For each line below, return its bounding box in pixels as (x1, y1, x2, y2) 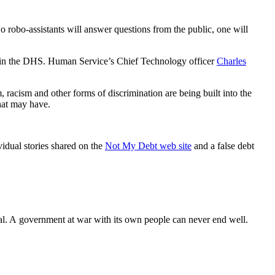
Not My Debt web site (105, 140, 192, 151)
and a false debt (192, 140, 254, 151)
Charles (217, 55, 246, 66)
